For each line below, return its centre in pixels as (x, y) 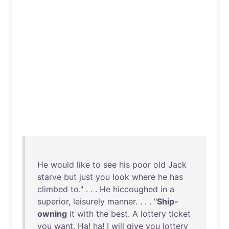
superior (53, 201)
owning (52, 214)
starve (49, 177)
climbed (53, 189)
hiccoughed (135, 189)
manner (121, 201)
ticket (180, 214)
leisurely (89, 201)
